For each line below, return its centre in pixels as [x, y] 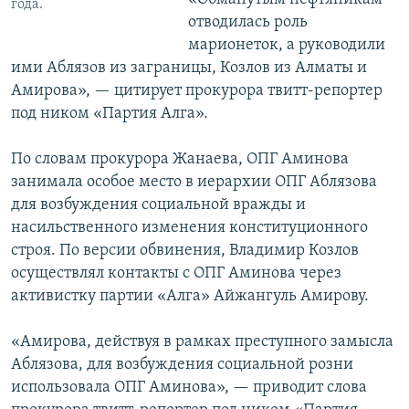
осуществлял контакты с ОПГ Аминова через [176, 274]
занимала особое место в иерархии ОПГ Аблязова [194, 183]
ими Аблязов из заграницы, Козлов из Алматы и [189, 68]
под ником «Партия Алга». [110, 114]
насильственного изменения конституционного [189, 228]
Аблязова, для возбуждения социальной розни [182, 365]
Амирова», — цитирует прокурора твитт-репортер [197, 91]
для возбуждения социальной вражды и [158, 205]
